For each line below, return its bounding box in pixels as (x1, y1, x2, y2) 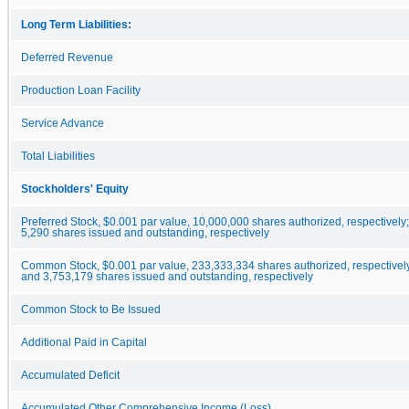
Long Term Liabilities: (21, 18, 131, 30)
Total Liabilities (21, 150, 95, 162)
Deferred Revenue (21, 51, 113, 63)
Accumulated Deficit (21, 369, 120, 381)
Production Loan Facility (21, 84, 141, 96)
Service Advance (21, 117, 104, 129)
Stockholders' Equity (21, 183, 129, 194)
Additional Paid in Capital (21, 336, 147, 348)
